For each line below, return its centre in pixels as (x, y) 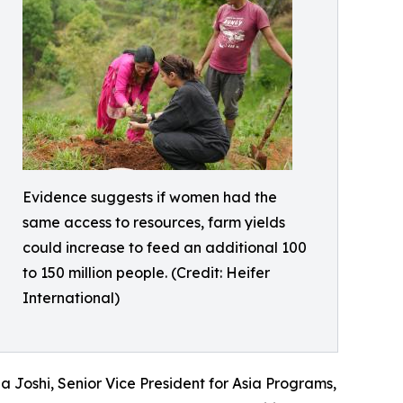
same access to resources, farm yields (154, 222)
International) (71, 298)
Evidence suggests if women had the (150, 197)
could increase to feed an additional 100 (165, 247)
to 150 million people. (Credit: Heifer (146, 273)
